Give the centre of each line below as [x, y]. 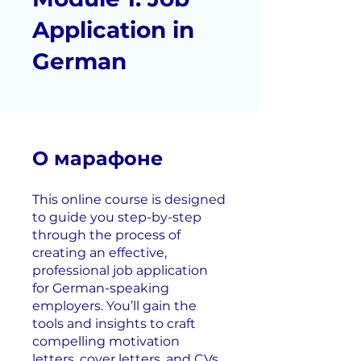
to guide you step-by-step [117, 217]
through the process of [106, 234]
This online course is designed [129, 199]
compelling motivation [106, 341]
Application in [113, 29]
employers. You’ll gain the [114, 305]
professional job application [120, 270]
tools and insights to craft [114, 323]
